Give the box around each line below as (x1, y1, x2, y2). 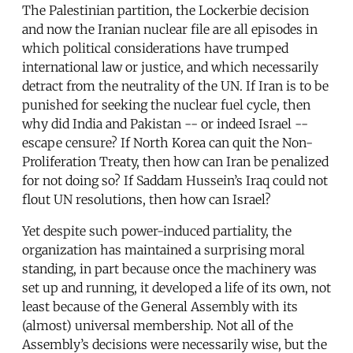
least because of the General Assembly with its (22, 298, 298, 314)
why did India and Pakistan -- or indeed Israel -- (22, 115, 308, 132)
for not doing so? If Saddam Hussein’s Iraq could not (22, 172, 328, 188)
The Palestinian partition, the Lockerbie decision (22, 2, 309, 18)
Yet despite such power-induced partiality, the (22, 222, 292, 239)
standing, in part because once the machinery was (22, 260, 317, 277)
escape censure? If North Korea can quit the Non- (22, 134, 313, 150)
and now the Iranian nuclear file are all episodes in (22, 20, 318, 37)
